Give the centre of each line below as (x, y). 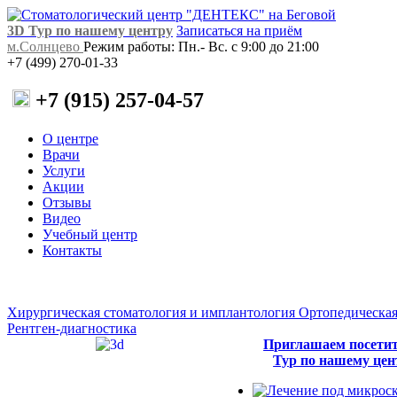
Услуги (64, 171)
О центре (70, 139)
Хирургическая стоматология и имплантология (153, 313)
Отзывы (67, 203)
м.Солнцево (45, 47)
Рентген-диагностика (72, 329)
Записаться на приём (239, 31)
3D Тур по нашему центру (90, 31)
